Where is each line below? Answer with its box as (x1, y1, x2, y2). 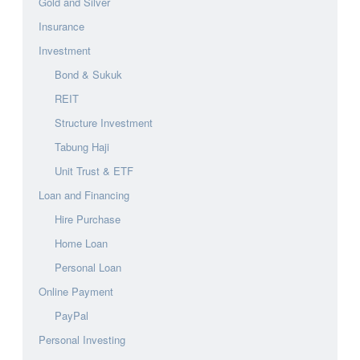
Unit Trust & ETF (55, 162, 133, 178)
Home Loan (55, 235, 108, 251)
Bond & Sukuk (55, 66, 122, 82)
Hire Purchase (55, 211, 121, 227)
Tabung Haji (55, 138, 109, 154)
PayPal (55, 307, 88, 323)
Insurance (39, 18, 84, 34)
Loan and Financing (39, 186, 129, 202)
